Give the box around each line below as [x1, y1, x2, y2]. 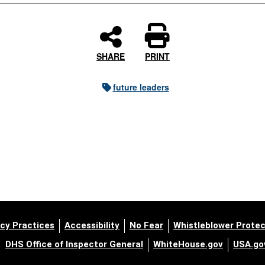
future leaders [112, 81, 169, 93]
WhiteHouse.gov [153, 239, 223, 250]
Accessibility [64, 220, 119, 231]
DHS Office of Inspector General [5, 239, 143, 250]
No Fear [130, 220, 163, 231]
